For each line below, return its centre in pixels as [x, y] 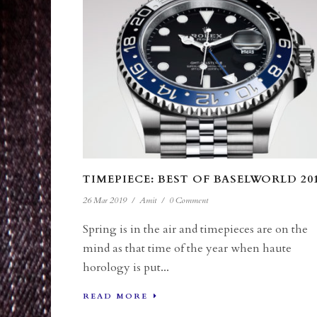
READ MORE [115, 296]
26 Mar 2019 [105, 200]
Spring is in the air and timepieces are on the [195, 229]
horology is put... [126, 267]
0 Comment [189, 200]
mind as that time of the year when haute [187, 248]
